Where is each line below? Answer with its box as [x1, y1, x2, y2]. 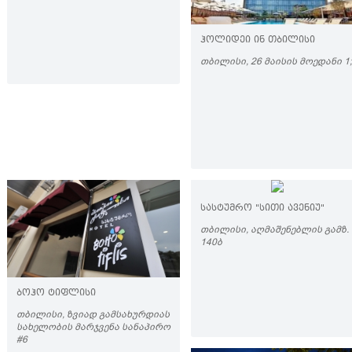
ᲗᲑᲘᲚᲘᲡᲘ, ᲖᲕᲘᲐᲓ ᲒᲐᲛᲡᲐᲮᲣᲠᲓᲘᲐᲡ [16, 308, 170, 321]
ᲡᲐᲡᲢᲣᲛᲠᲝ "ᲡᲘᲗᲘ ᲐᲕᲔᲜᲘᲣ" [200, 202, 324, 215]
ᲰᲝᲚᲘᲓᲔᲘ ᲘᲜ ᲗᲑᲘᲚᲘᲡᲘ [200, 34, 315, 47]
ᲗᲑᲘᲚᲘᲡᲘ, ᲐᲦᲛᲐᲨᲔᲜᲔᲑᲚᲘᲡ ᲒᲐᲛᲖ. [200, 223, 349, 236]
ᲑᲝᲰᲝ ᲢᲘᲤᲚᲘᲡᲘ [16, 287, 96, 300]
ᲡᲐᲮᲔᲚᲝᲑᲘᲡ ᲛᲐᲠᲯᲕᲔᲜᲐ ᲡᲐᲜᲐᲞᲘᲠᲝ [16, 321, 170, 333]
